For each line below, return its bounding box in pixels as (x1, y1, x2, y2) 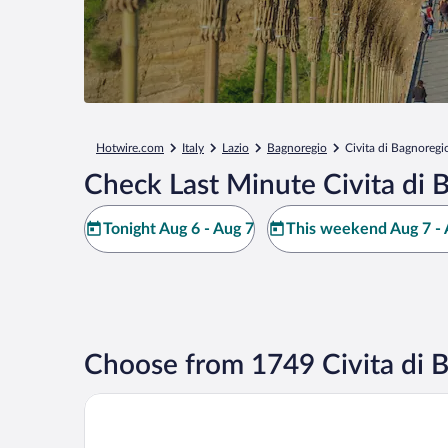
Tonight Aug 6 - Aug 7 (103, 221, 254, 237)
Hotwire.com (96, 142, 164, 154)
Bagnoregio (267, 142, 327, 154)
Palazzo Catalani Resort (83, 393, 247, 409)
